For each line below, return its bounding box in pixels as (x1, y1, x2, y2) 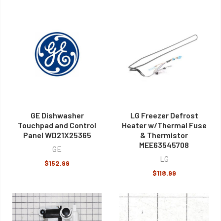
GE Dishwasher (30, 110, 84, 120)
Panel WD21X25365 (23, 130, 91, 140)
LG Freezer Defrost (130, 110, 198, 120)
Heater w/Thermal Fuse (121, 120, 207, 130)
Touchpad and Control (18, 120, 96, 130)
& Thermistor (140, 130, 188, 140)
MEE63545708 (139, 140, 189, 150)
